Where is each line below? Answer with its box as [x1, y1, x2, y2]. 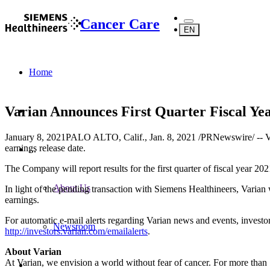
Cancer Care [80, 16, 160, 32]
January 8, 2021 [5, 131, 66, 142]
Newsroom [53, 221, 95, 231]
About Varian [5, 246, 64, 257]
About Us [53, 183, 90, 193]
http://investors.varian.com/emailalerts [5, 225, 148, 236]
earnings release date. [5, 142, 86, 153]
